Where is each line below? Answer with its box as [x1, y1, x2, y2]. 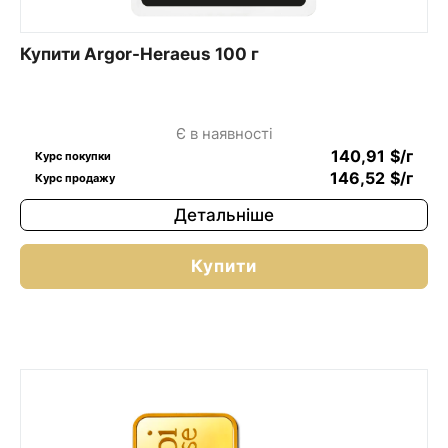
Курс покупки [35, 148, 111, 163]
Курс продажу [35, 170, 115, 185]
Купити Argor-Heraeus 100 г [20, 43, 259, 64]
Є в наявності [175, 123, 273, 143]
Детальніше [174, 204, 274, 225]
